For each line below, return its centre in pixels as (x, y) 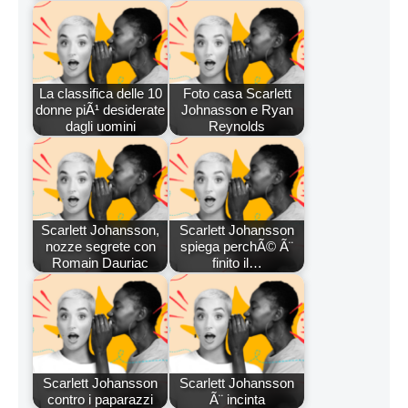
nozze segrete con (100, 246)
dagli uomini (100, 126)
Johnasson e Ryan (237, 109)
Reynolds (237, 126)
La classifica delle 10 (100, 93)
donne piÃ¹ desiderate (100, 109)
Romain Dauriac (100, 262)
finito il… (237, 262)
